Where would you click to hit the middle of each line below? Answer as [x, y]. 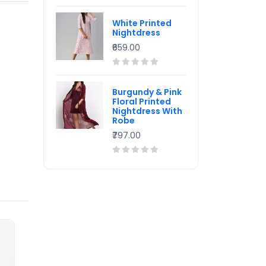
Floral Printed [142, 102]
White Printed [142, 23]
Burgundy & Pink [147, 92]
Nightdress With [147, 111]
